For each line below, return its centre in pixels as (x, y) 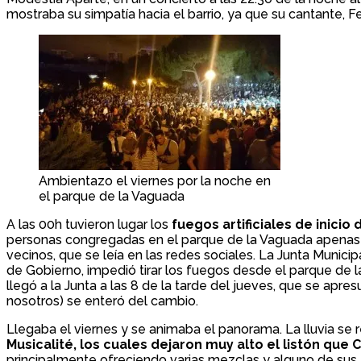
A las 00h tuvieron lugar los (89, 225)
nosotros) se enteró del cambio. (102, 301)
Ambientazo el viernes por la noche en (155, 181)
